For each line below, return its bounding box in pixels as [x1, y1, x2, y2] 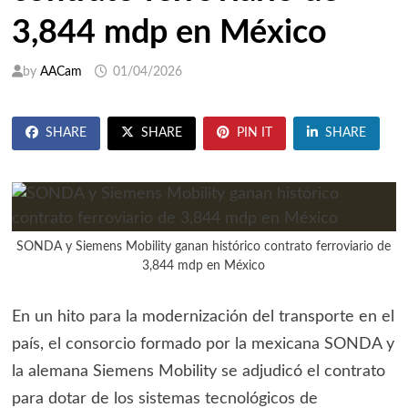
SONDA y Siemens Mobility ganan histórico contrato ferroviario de [16, 240, 392, 254]
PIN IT [236, 127, 272, 140]
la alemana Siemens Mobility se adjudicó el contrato [11, 363, 385, 381]
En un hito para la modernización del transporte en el [11, 309, 394, 326]
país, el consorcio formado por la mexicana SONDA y [11, 336, 394, 353]
